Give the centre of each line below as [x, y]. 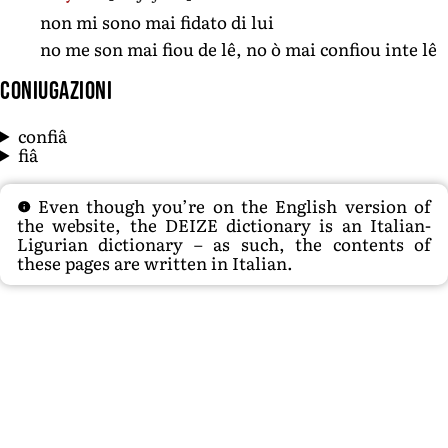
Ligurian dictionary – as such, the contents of [224, 244]
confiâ [43, 135]
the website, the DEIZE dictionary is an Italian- [224, 225]
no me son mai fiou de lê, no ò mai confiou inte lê [238, 49]
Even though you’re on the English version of [230, 206]
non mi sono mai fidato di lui [157, 21]
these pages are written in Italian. [155, 263]
